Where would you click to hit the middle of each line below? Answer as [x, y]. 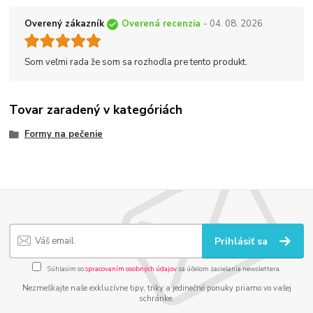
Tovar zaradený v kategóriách [96, 110]
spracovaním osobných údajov [131, 268]
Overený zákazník [64, 24]
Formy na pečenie [63, 134]
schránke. [156, 298]
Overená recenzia [161, 24]
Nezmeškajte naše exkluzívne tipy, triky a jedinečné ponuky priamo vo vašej [156, 288]
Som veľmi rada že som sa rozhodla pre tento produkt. [136, 63]
